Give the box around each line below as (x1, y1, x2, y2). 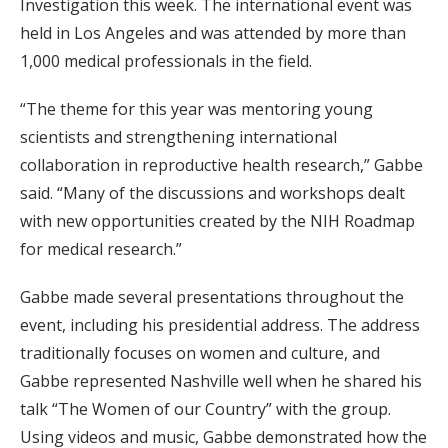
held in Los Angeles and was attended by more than (20, 22, 406, 45)
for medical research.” (20, 238, 182, 261)
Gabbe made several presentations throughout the (20, 286, 404, 309)
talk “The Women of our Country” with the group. (20, 398, 391, 421)
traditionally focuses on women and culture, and (20, 342, 380, 365)
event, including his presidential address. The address (20, 314, 420, 337)
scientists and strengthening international (20, 126, 337, 149)
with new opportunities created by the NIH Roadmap (20, 210, 415, 233)
